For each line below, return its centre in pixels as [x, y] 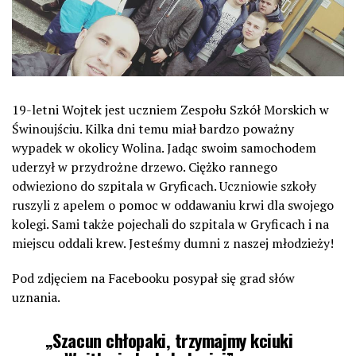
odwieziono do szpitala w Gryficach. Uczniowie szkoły [164, 186]
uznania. [36, 298]
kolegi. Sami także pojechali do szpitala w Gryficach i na [170, 224]
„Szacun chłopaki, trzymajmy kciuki [169, 340]
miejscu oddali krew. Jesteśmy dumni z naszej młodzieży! [173, 244]
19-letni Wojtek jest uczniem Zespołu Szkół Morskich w [170, 110]
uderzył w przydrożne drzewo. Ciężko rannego [145, 167]
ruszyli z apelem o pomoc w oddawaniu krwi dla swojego [173, 205]
